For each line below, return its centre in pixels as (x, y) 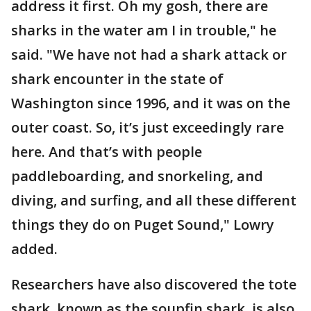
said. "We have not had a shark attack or (149, 54)
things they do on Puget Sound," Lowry (143, 225)
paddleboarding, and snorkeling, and (137, 176)
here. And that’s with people (107, 152)
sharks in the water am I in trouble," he (144, 30)
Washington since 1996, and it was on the (151, 103)
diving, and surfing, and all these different (154, 200)
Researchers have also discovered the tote (154, 284)
